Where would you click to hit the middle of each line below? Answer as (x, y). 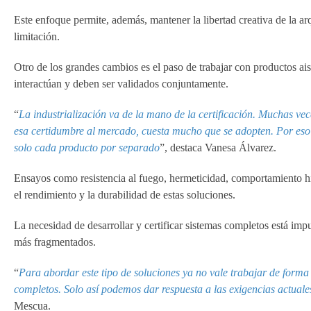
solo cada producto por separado (87, 147)
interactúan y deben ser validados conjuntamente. (121, 83)
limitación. (37, 36)
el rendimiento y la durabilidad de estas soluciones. (125, 194)
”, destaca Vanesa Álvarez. (218, 147)
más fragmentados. (55, 242)
